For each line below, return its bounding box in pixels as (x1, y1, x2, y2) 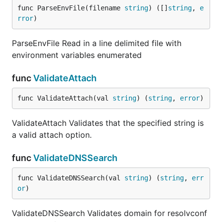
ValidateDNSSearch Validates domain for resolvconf (12, 208, 207, 218)
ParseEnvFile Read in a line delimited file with (12, 38, 181, 48)
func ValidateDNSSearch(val (17, 174, 124, 182)
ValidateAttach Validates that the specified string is (12, 118, 204, 128)
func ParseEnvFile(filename (17, 4, 124, 12)
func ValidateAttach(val (17, 94, 112, 102)
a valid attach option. (12, 130, 92, 140)
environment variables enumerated (12, 50, 142, 60)
